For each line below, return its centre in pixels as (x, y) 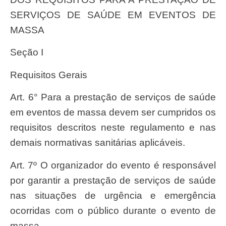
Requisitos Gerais (52, 75)
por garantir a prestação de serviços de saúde (113, 180)
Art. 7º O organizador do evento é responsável (13, 165)
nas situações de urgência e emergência (113, 195)
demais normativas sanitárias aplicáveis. (98, 143)
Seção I (30, 52)
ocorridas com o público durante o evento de (113, 210)
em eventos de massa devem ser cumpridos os (113, 112)
